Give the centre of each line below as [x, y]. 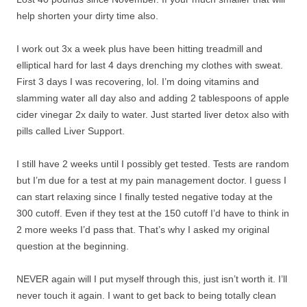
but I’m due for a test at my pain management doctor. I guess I [151, 180]
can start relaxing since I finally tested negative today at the [145, 197]
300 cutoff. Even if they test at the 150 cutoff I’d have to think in [153, 213]
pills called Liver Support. [71, 131]
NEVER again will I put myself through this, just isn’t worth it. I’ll [152, 279]
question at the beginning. [73, 246]
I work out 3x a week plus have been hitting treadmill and [139, 49]
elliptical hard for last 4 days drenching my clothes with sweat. [150, 65]
